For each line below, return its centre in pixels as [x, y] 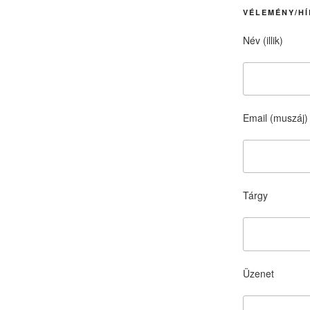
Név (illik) [263, 40]
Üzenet [258, 273]
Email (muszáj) [275, 118]
